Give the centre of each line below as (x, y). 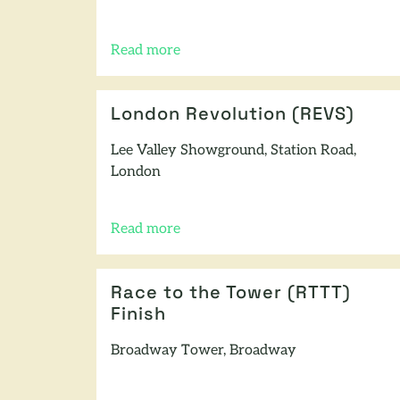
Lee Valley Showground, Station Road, (233, 150)
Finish (138, 315)
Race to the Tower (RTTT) (231, 293)
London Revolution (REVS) (233, 115)
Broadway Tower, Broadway (204, 350)
